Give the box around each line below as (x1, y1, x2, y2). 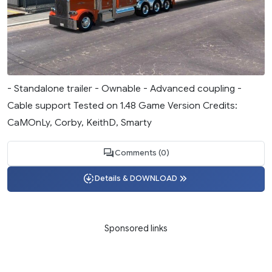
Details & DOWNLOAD (95, 174, 177, 184)
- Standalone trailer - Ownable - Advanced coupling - (7, 82, 242, 94)
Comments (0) (115, 148, 169, 158)
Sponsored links (104, 222, 168, 234)
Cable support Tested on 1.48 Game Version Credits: (7, 99, 237, 111)
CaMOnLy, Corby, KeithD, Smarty (7, 116, 152, 128)
